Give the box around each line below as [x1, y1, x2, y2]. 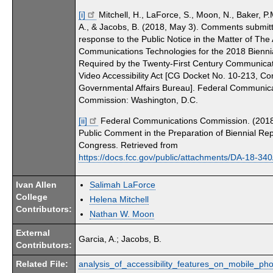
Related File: [16, 259, 68, 269]
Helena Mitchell [90, 194, 149, 204]
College [16, 192, 48, 202]
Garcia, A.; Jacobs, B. [79, 234, 161, 244]
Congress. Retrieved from [79, 140, 178, 150]
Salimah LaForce [90, 180, 155, 190]
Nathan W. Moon [90, 209, 154, 219]
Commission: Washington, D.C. [79, 96, 198, 105]
